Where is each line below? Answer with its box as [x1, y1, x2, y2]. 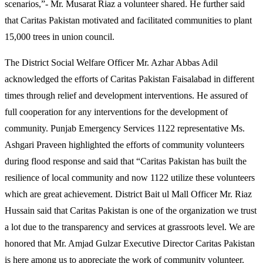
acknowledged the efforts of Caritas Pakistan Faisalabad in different [5, 74, 254, 85]
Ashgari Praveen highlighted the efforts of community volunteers [5, 140, 244, 150]
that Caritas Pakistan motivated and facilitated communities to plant [5, 15, 252, 26]
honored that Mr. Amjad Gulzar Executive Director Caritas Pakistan [5, 238, 255, 249]
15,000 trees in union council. [5, 32, 114, 42]
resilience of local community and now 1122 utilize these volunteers [5, 173, 255, 183]
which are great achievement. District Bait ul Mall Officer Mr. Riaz [5, 189, 252, 200]
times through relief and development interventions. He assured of [5, 90, 248, 101]
